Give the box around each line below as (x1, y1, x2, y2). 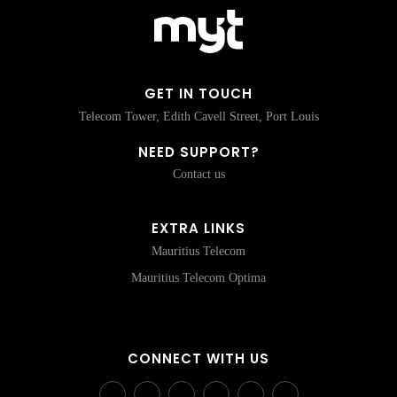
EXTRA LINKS (152, 218, 245, 237)
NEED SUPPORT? (137, 142, 260, 161)
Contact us (172, 167, 225, 181)
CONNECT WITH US (128, 348, 269, 368)
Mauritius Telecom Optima (131, 270, 266, 284)
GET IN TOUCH (144, 83, 253, 103)
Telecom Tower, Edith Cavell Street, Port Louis (78, 109, 319, 123)
